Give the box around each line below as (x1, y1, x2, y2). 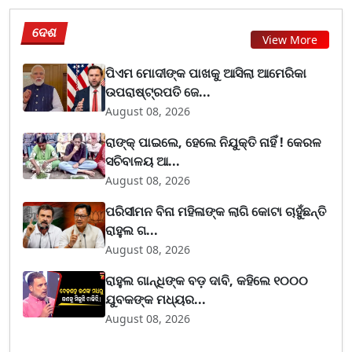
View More (262, 32, 317, 47)
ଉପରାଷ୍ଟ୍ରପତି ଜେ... (105, 82, 211, 101)
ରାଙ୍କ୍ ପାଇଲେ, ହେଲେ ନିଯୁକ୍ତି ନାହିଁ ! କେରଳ (105, 133, 322, 151)
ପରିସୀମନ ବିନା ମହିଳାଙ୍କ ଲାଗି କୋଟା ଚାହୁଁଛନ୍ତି (105, 202, 327, 220)
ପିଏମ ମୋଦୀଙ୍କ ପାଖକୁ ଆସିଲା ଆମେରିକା (105, 64, 307, 82)
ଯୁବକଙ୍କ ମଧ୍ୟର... (105, 290, 207, 308)
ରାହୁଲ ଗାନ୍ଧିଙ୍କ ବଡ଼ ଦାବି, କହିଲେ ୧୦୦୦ (105, 271, 309, 289)
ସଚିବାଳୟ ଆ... (105, 152, 181, 170)
